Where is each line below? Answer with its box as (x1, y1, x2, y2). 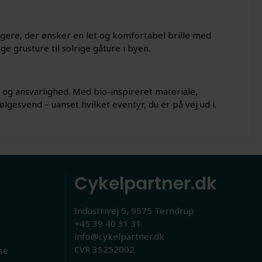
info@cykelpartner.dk (74, 230, 164, 242)
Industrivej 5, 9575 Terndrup (74, 205, 194, 216)
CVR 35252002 (74, 243, 135, 255)
